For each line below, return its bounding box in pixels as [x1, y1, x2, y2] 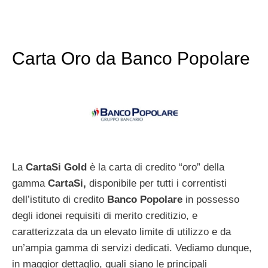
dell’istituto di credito [12, 194, 107, 206]
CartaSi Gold [26, 162, 87, 173]
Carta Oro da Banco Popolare [12, 48, 250, 69]
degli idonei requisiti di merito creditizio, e [12, 210, 197, 222]
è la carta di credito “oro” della [87, 162, 224, 173]
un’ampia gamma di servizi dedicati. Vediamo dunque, [12, 242, 252, 254]
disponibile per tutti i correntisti [86, 178, 227, 190]
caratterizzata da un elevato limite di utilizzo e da [12, 226, 231, 238]
